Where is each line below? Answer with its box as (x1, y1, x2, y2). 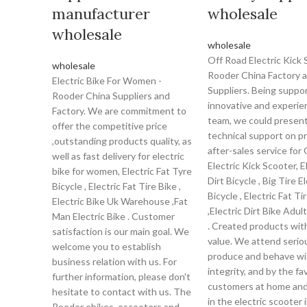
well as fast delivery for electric (52, 150, 184, 162)
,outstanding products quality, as (52, 135, 192, 147)
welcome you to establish (52, 241, 161, 252)
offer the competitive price (52, 120, 167, 132)
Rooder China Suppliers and (52, 90, 170, 101)
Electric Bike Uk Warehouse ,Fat (52, 195, 188, 207)
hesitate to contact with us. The (52, 286, 191, 297)
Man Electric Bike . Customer (52, 210, 175, 222)
